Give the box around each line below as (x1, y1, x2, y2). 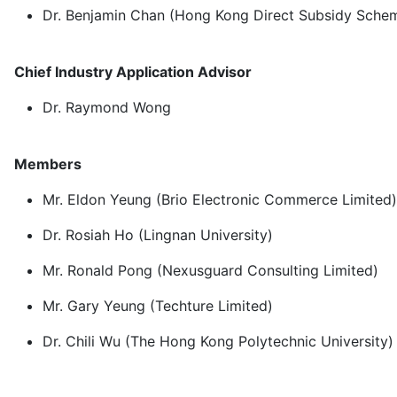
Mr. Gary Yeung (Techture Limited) (43, 296, 273, 315)
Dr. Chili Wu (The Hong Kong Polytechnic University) (43, 331, 393, 350)
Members (14, 154, 82, 173)
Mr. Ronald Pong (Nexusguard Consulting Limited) (43, 261, 378, 279)
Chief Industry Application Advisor (14, 62, 252, 81)
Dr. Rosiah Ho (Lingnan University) (43, 225, 273, 244)
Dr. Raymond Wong (43, 97, 171, 116)
